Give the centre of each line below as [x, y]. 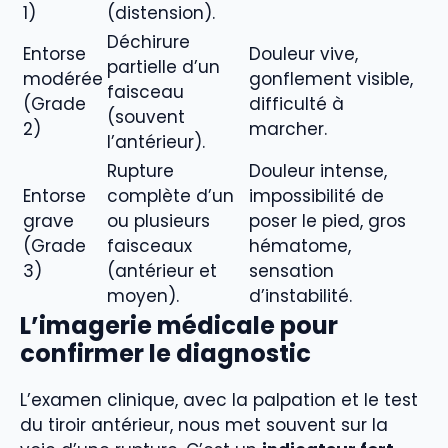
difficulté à [296, 104]
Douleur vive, [303, 54]
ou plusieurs [158, 221]
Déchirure [148, 42]
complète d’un [170, 196]
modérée [63, 79]
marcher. [288, 129]
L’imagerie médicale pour [179, 326]
